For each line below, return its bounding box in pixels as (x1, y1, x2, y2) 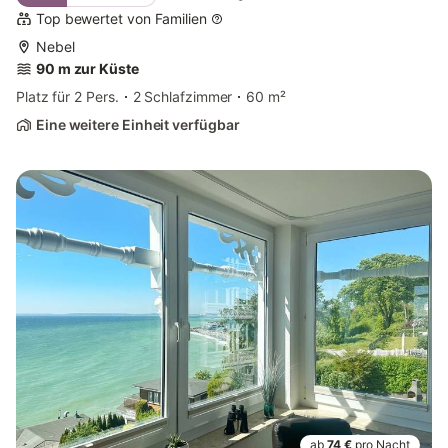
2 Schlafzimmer (132, 88, 233, 106)
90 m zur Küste (36, 60, 139, 78)
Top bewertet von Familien (36, 10, 207, 28)
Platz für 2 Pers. (16, 88, 119, 106)
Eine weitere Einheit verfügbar (36, 116, 240, 134)
